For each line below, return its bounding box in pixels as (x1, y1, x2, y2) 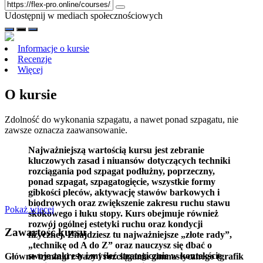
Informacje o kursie (18, 43, 89, 53)
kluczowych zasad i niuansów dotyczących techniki (28, 155, 230, 166)
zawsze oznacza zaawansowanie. (5, 124, 127, 135)
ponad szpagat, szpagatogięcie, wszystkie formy (28, 176, 215, 187)
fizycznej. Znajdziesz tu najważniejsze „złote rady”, (28, 229, 232, 240)
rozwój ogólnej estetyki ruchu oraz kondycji (28, 218, 203, 229)
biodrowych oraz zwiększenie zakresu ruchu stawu (28, 197, 230, 208)
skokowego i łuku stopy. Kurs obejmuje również (28, 208, 218, 218)
